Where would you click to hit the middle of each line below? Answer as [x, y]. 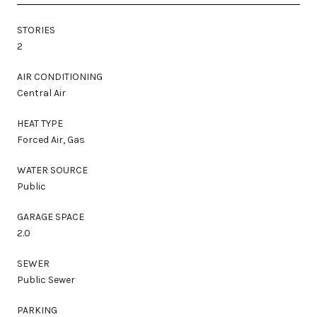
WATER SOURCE [52, 170]
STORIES [36, 30]
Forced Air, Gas [51, 139]
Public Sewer [46, 279]
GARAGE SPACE [51, 217]
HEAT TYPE [40, 123]
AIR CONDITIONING [60, 76]
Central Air [41, 93]
